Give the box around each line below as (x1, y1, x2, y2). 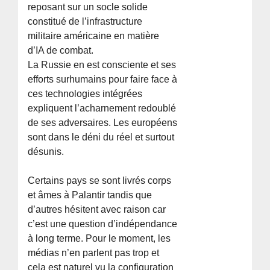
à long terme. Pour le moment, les (28, 233, 171, 243)
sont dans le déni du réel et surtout (28, 131, 175, 142)
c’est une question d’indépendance (28, 218, 178, 229)
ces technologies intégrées (28, 88, 143, 99)
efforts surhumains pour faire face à (28, 74, 178, 84)
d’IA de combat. (28, 45, 94, 55)
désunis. (28, 146, 64, 157)
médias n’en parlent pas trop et (28, 247, 160, 258)
